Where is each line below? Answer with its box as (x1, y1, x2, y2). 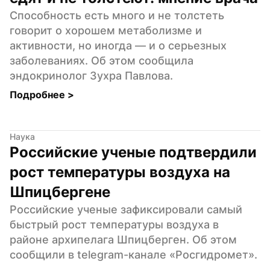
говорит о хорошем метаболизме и (10, 24, 202, 37)
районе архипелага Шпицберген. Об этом (10, 233, 237, 246)
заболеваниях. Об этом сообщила (10, 54, 193, 67)
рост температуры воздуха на (10, 163, 230, 181)
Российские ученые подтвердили (10, 143, 257, 161)
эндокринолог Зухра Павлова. (10, 69, 173, 82)
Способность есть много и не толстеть (10, 8, 224, 22)
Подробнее (10, 88, 67, 101)
